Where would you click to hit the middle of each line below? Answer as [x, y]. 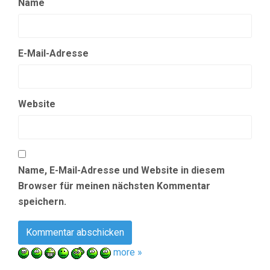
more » [128, 252]
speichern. [42, 202]
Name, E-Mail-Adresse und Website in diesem [121, 170]
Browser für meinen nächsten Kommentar [114, 186]
